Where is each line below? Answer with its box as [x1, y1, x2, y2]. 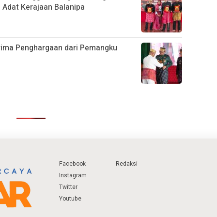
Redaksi [116, 159, 138, 169]
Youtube [59, 194, 81, 203]
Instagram [59, 171, 87, 180]
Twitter [59, 183, 77, 192]
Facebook [59, 159, 86, 169]
